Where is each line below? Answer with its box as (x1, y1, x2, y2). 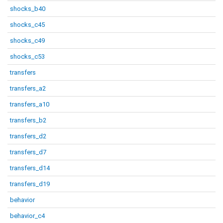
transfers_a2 (10, 85, 46, 92)
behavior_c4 (10, 212, 45, 220)
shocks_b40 (10, 5, 45, 12)
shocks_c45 (10, 21, 45, 28)
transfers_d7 (10, 148, 46, 156)
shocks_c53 (10, 53, 45, 60)
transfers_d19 (10, 180, 50, 188)
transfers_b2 (10, 116, 46, 124)
